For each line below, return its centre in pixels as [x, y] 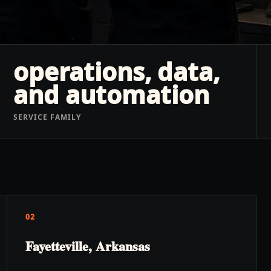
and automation [112, 95]
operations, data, [117, 72]
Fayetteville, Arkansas [88, 246]
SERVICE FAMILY [47, 117]
